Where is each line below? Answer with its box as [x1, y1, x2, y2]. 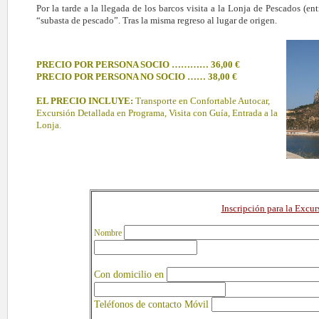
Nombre [94, 228, 124, 239]
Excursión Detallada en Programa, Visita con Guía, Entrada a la [36, 108, 278, 118]
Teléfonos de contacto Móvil [94, 299, 211, 310]
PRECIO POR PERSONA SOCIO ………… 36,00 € [36, 59, 240, 70]
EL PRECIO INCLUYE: [36, 95, 135, 106]
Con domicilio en [94, 269, 167, 281]
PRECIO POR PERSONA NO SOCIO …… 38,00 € [36, 71, 237, 82]
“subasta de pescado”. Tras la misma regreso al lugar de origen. [36, 15, 277, 26]
